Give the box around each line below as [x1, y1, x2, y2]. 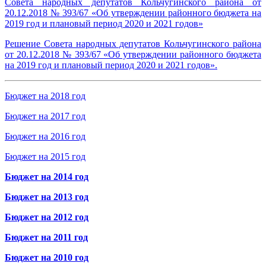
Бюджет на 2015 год [5, 151, 85, 161]
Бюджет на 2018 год [5, 91, 85, 101]
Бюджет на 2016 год [5, 131, 85, 141]
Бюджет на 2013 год [5, 192, 88, 202]
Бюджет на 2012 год [5, 212, 88, 222]
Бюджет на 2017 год [5, 111, 85, 121]
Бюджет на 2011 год [5, 232, 88, 242]
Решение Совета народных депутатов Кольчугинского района [5, 39, 261, 49]
